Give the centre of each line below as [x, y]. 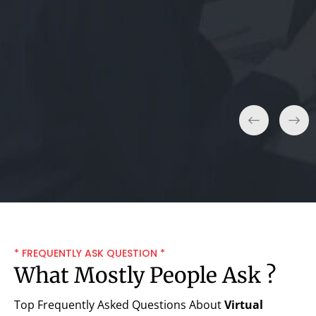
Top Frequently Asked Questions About [119, 305]
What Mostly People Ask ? [145, 275]
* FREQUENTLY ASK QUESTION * [90, 254]
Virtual [244, 305]
